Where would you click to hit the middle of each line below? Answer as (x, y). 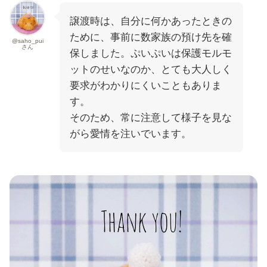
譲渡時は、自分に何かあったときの (151, 21)
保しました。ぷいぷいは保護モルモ (151, 53)
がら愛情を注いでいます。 (131, 133)
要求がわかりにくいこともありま (146, 85)
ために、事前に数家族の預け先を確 (151, 37)
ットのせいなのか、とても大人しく (151, 69)
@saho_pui (27, 41)
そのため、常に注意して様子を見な (151, 117)
